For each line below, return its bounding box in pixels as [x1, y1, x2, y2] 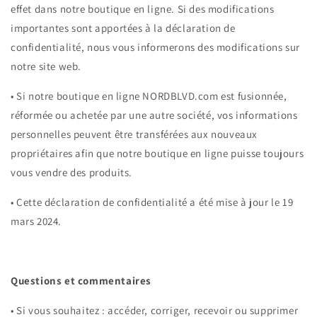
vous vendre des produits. [11, 166, 133, 180]
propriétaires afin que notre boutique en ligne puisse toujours [11, 146, 304, 161]
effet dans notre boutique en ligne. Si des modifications [11, 2, 275, 16]
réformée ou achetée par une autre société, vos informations [11, 108, 298, 122]
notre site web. [11, 59, 81, 74]
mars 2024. [11, 214, 62, 229]
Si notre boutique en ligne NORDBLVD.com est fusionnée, [16, 89, 287, 103]
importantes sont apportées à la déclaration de [11, 21, 236, 35]
